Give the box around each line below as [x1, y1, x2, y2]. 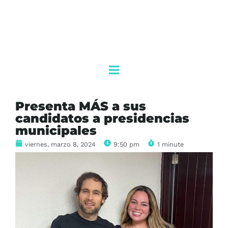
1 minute [157, 140, 184, 149]
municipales [15, 123, 97, 138]
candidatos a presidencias [15, 111, 189, 126]
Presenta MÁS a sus [15, 99, 146, 114]
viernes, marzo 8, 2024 [25, 140, 96, 149]
